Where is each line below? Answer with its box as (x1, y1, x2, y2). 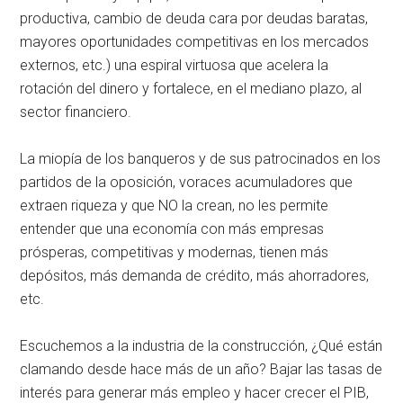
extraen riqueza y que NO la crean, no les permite (20, 196, 329, 214)
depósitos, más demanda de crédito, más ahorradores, (20, 266, 370, 284)
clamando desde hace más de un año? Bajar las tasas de (20, 360, 383, 378)
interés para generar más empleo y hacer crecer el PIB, (20, 383, 370, 401)
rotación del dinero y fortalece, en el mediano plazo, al (20, 79, 363, 97)
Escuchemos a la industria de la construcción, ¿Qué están (20, 336, 383, 354)
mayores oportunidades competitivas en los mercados (20, 32, 370, 50)
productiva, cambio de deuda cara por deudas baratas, (20, 9, 369, 27)
